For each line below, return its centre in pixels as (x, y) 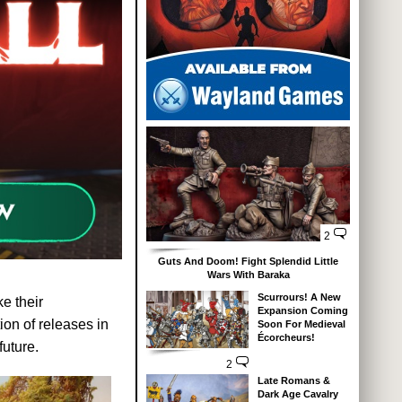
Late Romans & (293, 381)
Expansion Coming (302, 311)
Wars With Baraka (248, 275)
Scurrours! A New (299, 297)
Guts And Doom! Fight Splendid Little (248, 262)
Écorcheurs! (286, 338)
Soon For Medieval (301, 324)
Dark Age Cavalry (297, 394)
